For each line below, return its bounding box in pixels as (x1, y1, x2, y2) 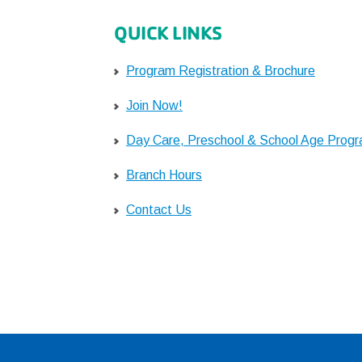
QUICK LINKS (114, 21, 222, 45)
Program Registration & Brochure (126, 64, 315, 78)
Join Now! (126, 99, 183, 112)
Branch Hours (126, 168, 202, 182)
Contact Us (126, 203, 192, 217)
